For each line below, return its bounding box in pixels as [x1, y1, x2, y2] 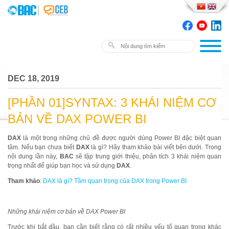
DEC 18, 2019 [8, 74, 59, 83]
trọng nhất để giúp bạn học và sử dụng [8, 162, 117, 169]
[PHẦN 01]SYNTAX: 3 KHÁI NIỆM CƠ [8, 96, 217, 109]
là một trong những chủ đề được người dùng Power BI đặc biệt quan [21, 134, 221, 142]
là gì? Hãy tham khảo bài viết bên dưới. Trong [91, 144, 222, 151]
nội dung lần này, [8, 153, 60, 160]
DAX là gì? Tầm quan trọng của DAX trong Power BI [43, 177, 187, 185]
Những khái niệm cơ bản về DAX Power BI [8, 208, 125, 215]
